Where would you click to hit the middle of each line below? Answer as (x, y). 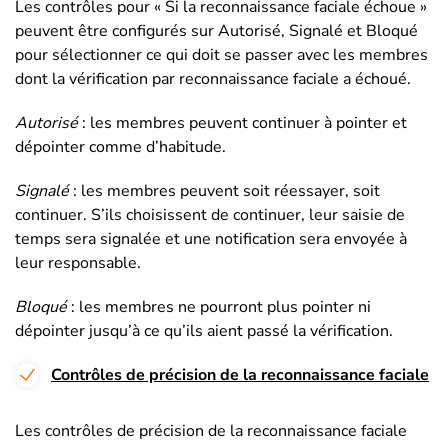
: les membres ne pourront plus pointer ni (219, 307)
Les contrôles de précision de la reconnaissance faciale (211, 431)
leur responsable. (78, 263)
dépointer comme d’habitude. (120, 147)
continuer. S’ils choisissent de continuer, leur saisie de (210, 215)
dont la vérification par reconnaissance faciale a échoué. (213, 79)
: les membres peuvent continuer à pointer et (242, 123)
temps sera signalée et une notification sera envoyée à (211, 239)
